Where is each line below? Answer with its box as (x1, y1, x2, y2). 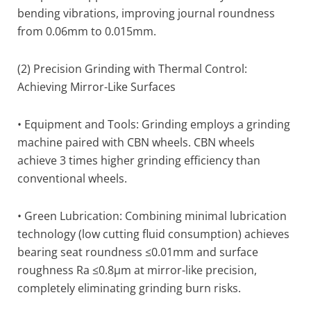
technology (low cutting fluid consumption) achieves (17, 226, 289, 242)
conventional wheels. (17, 171, 127, 186)
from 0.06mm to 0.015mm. (17, 24, 156, 39)
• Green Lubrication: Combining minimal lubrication (17, 208, 287, 224)
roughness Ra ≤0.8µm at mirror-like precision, (17, 262, 257, 278)
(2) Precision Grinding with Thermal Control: (17, 61, 247, 76)
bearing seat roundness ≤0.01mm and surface (17, 244, 258, 260)
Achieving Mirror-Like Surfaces (17, 79, 176, 94)
